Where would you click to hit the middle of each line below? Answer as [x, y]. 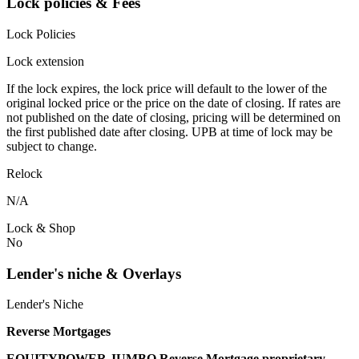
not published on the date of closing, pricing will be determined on [173, 117]
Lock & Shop [41, 228]
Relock [24, 173]
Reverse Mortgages [58, 332]
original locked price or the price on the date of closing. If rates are [173, 103]
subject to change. [52, 146]
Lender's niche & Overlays [94, 273]
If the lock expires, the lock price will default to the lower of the [167, 88]
